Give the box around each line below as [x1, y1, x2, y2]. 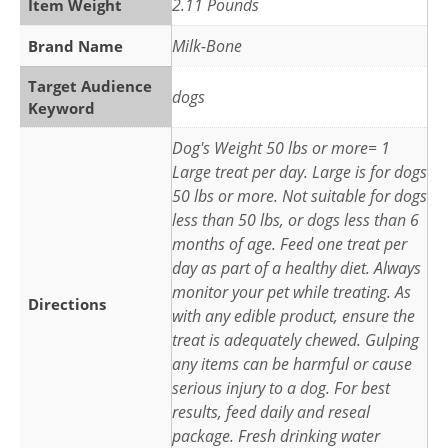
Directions [28, 294, 106, 315]
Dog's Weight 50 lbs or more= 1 [172, 137, 390, 160]
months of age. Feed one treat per [172, 233, 407, 256]
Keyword [28, 98, 95, 119]
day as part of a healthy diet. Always [172, 257, 421, 280]
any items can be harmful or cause [172, 353, 412, 376]
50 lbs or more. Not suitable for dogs [172, 185, 427, 208]
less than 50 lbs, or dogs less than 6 [172, 209, 419, 232]
